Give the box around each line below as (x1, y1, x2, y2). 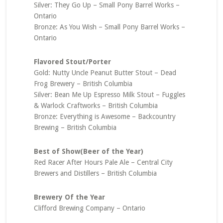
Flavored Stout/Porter (33, 58, 111, 66)
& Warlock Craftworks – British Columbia (33, 102, 158, 110)
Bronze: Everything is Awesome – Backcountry (33, 112, 176, 120)
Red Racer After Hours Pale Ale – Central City (33, 158, 173, 166)
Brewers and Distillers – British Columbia (33, 169, 157, 177)
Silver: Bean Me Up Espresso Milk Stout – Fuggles (33, 91, 185, 99)
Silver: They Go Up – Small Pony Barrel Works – (33, 1, 180, 9)
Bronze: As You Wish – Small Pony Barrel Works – (33, 23, 185, 31)
